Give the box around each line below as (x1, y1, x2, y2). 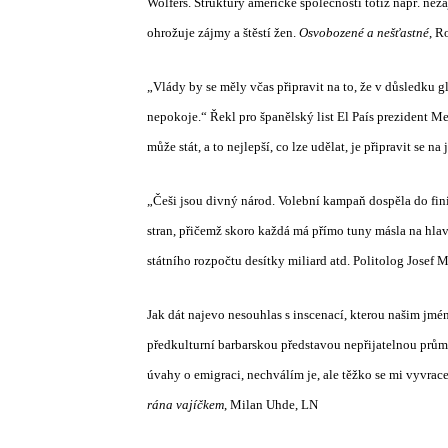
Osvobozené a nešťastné (299, 25, 429, 40)
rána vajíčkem (147, 397, 224, 412)
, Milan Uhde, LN (224, 397, 318, 412)
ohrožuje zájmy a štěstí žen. (147, 25, 299, 40)
